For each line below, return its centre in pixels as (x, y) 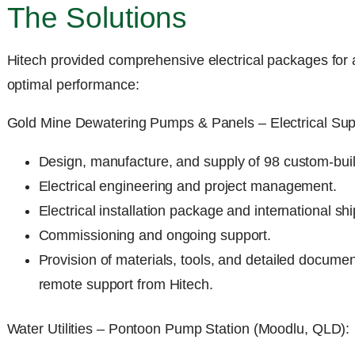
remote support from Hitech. (126, 285)
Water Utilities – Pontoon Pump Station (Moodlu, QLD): (178, 329)
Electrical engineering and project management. (187, 187)
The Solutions (97, 18)
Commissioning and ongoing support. (155, 236)
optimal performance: (73, 84)
